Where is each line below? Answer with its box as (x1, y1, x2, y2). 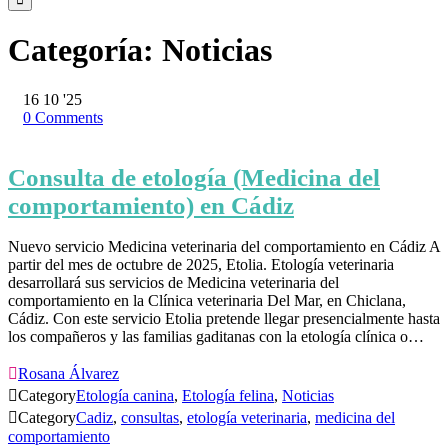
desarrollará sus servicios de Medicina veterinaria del (8, 274, 339, 292)
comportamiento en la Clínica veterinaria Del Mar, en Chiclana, (8, 292, 406, 310)
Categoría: (8, 32, 162, 69)
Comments (35, 108, 103, 126)
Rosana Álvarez (18, 365, 119, 383)
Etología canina (76, 387, 174, 405)
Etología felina (182, 387, 274, 405)
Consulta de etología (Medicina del (8, 163, 380, 191)
